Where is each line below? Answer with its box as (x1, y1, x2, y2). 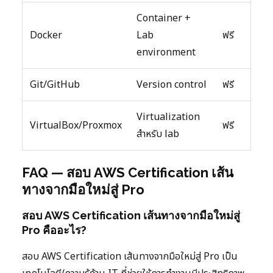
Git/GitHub (30, 77, 80, 93)
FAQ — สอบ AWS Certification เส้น (22, 165, 233, 181)
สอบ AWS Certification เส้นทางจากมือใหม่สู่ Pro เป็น (22, 249, 238, 264)
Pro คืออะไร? (22, 224, 87, 237)
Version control (136, 77, 207, 93)
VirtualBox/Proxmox (30, 118, 122, 133)
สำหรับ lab (136, 127, 179, 142)
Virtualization (136, 110, 200, 125)
